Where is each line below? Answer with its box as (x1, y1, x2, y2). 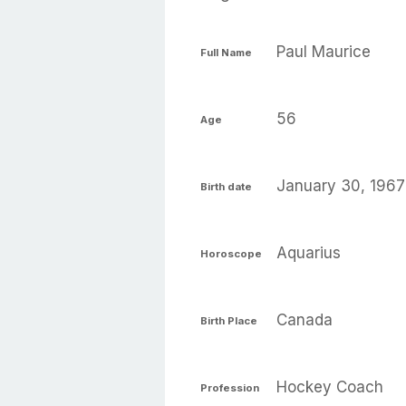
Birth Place (200, 314, 257, 327)
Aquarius (276, 244, 341, 262)
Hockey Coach (276, 378, 383, 396)
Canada (276, 311, 333, 329)
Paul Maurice (276, 43, 371, 61)
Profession (200, 381, 259, 394)
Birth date (200, 179, 252, 193)
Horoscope (200, 246, 262, 260)
